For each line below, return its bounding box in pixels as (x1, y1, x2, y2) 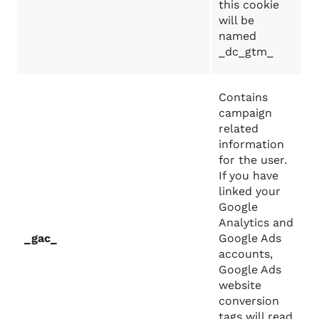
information (219, 137, 285, 152)
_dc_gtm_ (219, 45, 274, 59)
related (219, 122, 259, 136)
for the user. (219, 153, 288, 167)
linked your (219, 184, 281, 199)
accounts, (219, 247, 273, 261)
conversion (219, 294, 280, 308)
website (219, 278, 262, 293)
